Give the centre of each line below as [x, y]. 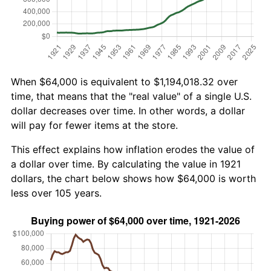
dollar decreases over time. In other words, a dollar [128, 110]
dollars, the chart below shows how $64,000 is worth [133, 178]
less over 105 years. [56, 193]
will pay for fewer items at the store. [94, 125]
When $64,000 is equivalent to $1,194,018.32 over [124, 81]
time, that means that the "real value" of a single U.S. [131, 96]
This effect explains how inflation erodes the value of [133, 149]
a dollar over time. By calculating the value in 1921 [126, 164]
